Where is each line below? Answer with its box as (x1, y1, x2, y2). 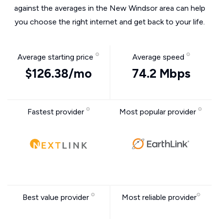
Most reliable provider (122, 193, 197, 202)
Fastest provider (27, 107, 86, 116)
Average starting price (18, 52, 95, 62)
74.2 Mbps (131, 66, 191, 81)
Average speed (132, 52, 186, 62)
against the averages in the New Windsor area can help (14, 3, 205, 13)
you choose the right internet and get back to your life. (14, 17, 205, 26)
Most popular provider (119, 107, 198, 116)
